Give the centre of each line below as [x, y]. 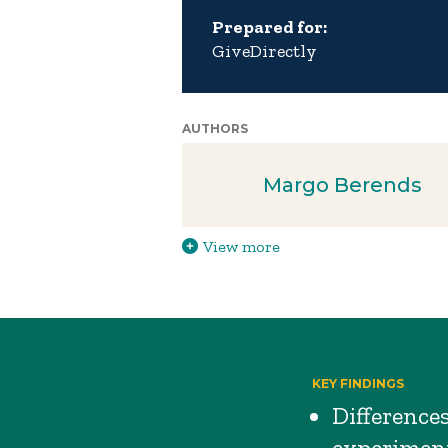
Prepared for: [269, 27]
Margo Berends [342, 185]
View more [241, 246]
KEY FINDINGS [358, 383]
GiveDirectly [264, 51]
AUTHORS [215, 128]
